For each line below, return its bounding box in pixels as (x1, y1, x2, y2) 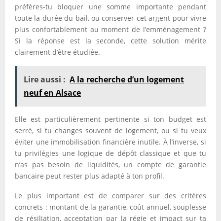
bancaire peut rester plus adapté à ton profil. (15, 171, 164, 181)
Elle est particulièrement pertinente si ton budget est (15, 114, 206, 124)
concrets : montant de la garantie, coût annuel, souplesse (15, 202, 206, 212)
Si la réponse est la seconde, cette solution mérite (15, 36, 206, 45)
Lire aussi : (24, 74, 66, 85)
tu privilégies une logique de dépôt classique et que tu (15, 148, 206, 158)
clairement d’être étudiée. (15, 47, 100, 57)
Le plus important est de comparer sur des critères (15, 191, 206, 200)
